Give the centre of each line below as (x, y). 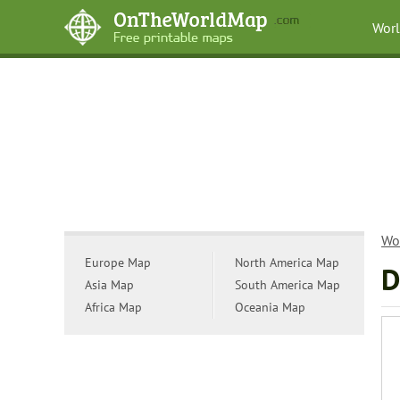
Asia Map (109, 285)
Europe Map (118, 262)
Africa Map (113, 307)
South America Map (287, 285)
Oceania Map (270, 307)
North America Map (287, 262)
